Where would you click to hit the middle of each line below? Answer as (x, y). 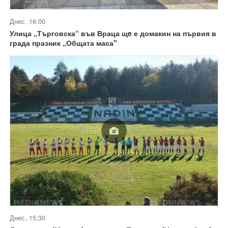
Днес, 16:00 (27, 22)
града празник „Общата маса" (63, 43)
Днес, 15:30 (27, 218)
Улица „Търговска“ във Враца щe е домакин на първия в (113, 33)
